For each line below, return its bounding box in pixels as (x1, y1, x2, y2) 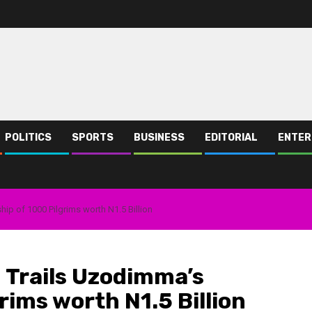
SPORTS (72, 132, 114, 144)
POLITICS (5, 132, 52, 144)
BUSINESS (134, 132, 185, 144)
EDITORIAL (205, 132, 258, 144)
